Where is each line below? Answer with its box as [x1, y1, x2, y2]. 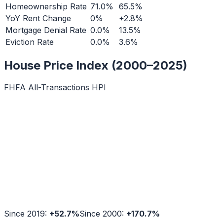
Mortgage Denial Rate [5, 25, 86, 36]
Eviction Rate [5, 37, 54, 47]
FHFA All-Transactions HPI [4, 82, 106, 93]
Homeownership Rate [5, 1, 87, 12]
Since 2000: [79, 209, 126, 219]
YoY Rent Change [5, 13, 71, 24]
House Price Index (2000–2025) [4, 58, 187, 73]
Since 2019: [4, 209, 49, 219]
